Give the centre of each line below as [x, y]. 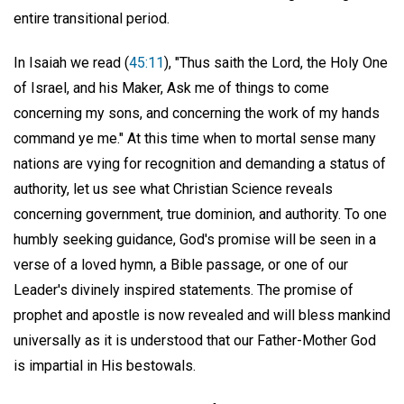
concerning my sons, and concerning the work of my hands [197, 114]
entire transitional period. [92, 19]
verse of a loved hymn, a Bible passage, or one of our [181, 265]
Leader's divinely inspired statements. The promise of [184, 290]
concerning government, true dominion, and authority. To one [200, 215]
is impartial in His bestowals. [105, 366]
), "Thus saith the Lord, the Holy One [276, 63]
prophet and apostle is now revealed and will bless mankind [202, 316]
